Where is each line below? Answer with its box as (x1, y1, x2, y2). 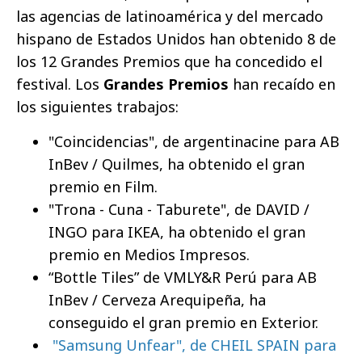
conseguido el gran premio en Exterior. (48, 313, 318, 333)
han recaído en (229, 74, 335, 95)
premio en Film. (48, 177, 158, 197)
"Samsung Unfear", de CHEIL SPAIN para (53, 335, 336, 356)
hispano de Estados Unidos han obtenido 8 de (16, 29, 336, 49)
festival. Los (16, 74, 103, 95)
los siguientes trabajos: (16, 97, 179, 117)
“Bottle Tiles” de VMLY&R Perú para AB (48, 267, 317, 288)
